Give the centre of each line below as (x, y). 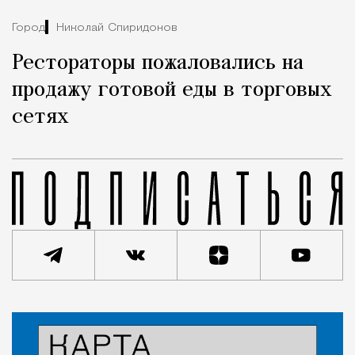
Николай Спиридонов (117, 28)
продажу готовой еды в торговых (172, 91)
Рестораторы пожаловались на (158, 64)
